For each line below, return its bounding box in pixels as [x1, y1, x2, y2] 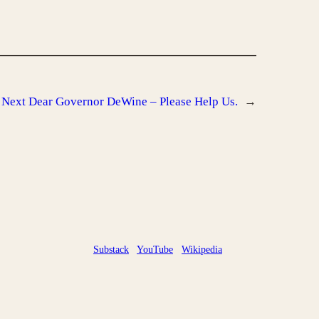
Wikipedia [182, 244, 222, 256]
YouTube [137, 244, 173, 256]
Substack [93, 244, 129, 256]
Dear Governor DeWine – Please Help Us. [28, 95, 238, 109]
